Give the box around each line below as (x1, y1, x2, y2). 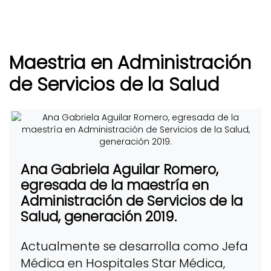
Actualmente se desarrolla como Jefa (20, 238, 248, 255)
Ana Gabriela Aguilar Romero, (20, 159, 218, 179)
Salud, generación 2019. (20, 206, 177, 226)
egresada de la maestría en (20, 175, 209, 195)
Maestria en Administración (9, 50, 251, 76)
